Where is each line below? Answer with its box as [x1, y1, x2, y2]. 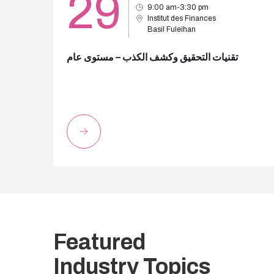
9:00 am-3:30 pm [147, 3, 209, 12]
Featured [53, 230, 146, 254]
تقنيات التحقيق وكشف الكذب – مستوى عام [67, 52, 238, 62]
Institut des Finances [147, 14, 216, 23]
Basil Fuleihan [147, 25, 196, 34]
